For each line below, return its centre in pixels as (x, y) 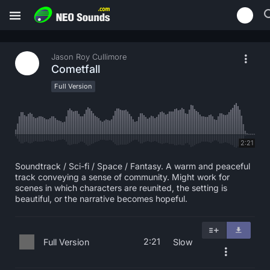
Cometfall (76, 69)
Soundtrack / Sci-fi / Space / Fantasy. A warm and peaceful (133, 166)
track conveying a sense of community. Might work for (122, 177)
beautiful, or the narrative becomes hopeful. (101, 199)
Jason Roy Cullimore (89, 57)
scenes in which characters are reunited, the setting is (121, 188)
